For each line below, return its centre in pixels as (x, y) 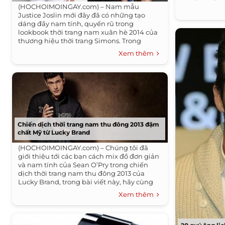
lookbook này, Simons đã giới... (69, 49)
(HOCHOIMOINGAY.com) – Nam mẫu (79, 7)
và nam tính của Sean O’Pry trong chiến (83, 165)
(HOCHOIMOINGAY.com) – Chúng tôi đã (83, 148)
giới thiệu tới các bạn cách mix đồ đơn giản (89, 156)
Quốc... (193, 5)
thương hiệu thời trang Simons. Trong (80, 41)
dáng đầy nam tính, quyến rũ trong (76, 24)
